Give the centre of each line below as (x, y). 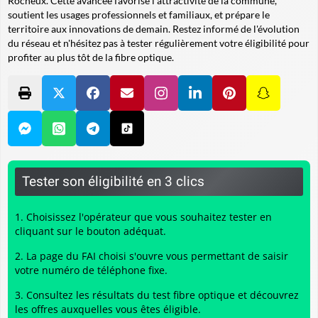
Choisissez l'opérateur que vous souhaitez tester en (149, 217)
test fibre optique (194, 295)
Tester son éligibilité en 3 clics (113, 181)
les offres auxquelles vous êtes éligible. (108, 309)
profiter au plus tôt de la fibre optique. (91, 57)
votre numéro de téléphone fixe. (91, 270)
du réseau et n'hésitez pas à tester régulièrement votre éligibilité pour (159, 43)
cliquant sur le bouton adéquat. (91, 231)
